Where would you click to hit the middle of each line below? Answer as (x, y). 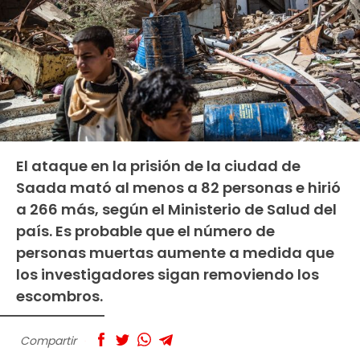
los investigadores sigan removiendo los (168, 274)
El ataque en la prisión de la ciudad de (158, 166)
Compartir (48, 340)
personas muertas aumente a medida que (175, 252)
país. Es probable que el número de (145, 231)
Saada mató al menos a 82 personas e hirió (178, 187)
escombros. (59, 296)
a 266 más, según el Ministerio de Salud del (176, 209)
